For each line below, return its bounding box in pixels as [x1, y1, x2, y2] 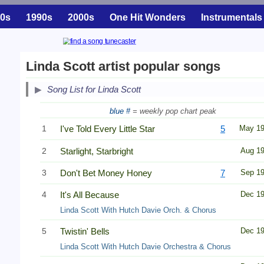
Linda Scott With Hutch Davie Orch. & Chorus [60, 206, 216, 215]
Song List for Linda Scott [47, 84, 141, 95]
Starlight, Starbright [60, 146, 133, 156]
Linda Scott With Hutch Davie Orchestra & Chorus [60, 242, 231, 251]
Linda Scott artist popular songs [26, 59, 220, 74]
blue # [109, 106, 130, 115]
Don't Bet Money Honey [60, 167, 152, 178]
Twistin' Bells [60, 226, 110, 236]
